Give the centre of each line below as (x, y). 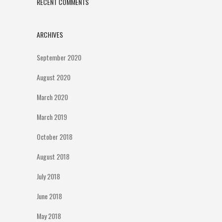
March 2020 (52, 97)
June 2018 (49, 196)
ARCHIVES (50, 34)
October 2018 (55, 137)
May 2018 (49, 216)
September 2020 (59, 57)
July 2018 (48, 176)
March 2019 (52, 117)
